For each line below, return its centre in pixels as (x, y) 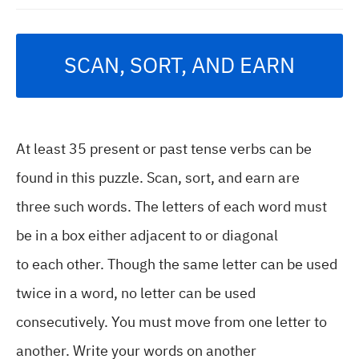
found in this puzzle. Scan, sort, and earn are (158, 177)
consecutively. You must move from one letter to (171, 322)
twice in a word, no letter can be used (136, 293)
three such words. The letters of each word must (171, 206)
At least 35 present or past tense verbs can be (164, 149)
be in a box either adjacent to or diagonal (147, 235)
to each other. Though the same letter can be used (177, 264)
